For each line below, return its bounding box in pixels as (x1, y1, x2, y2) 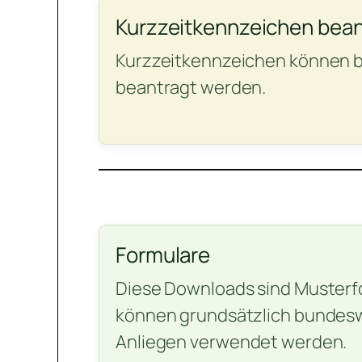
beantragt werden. (116, 75, 267, 100)
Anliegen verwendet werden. (116, 330, 347, 355)
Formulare (116, 240, 211, 270)
